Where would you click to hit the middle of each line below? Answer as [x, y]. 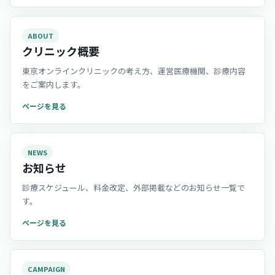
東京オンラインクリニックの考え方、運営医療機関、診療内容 [134, 71]
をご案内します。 [54, 84]
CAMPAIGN [46, 269]
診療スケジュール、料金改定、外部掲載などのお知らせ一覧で [134, 188]
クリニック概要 [61, 51]
